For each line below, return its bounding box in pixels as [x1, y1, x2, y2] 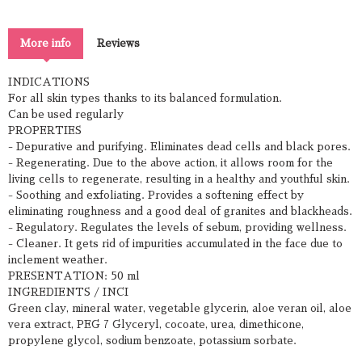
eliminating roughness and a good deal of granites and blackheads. [8, 205, 352, 217]
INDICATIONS [8, 76, 90, 87]
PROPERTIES [8, 124, 82, 136]
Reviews [97, 37, 140, 48]
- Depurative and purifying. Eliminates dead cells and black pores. [8, 141, 351, 152]
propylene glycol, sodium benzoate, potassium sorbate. [8, 335, 297, 346]
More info [20, 37, 71, 48]
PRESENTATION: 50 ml [8, 270, 140, 281]
